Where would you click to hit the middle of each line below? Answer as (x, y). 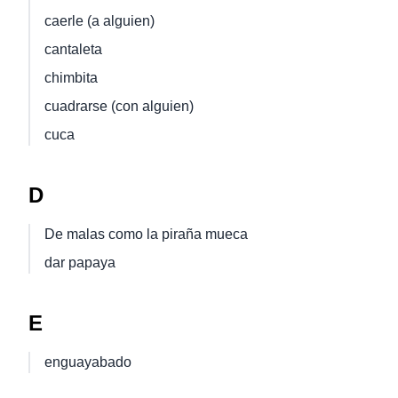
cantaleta (73, 49)
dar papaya (80, 263)
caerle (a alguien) (99, 21)
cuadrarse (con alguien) (119, 106)
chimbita (71, 78)
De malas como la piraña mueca (146, 234)
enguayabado (88, 362)
